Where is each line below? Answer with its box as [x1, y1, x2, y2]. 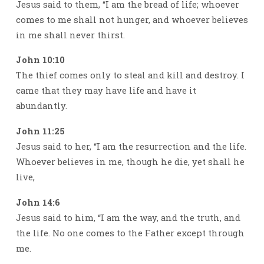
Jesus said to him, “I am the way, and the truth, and [15, 212, 240, 224]
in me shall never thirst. [15, 29, 125, 41]
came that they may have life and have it [15, 85, 196, 97]
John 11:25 [15, 126, 65, 137]
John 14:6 [15, 197, 60, 209]
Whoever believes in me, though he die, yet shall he [15, 156, 245, 168]
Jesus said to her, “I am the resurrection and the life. [15, 141, 246, 153]
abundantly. [15, 100, 67, 112]
